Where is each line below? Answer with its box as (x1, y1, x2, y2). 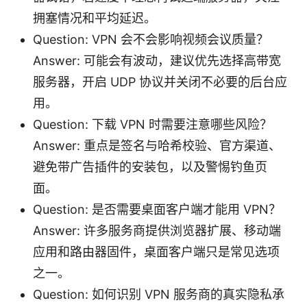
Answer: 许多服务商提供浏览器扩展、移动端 (33, 223, 281, 238)
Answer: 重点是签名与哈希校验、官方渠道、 (33, 138, 281, 153)
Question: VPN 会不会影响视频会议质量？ (33, 32, 269, 47)
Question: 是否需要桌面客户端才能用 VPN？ (33, 201, 281, 217)
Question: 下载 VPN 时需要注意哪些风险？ (33, 116, 272, 132)
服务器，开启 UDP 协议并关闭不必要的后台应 (33, 74, 287, 89)
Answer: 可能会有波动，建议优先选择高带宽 (33, 53, 281, 68)
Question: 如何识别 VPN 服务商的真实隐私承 (33, 286, 284, 302)
